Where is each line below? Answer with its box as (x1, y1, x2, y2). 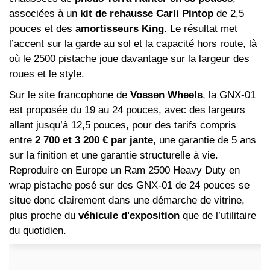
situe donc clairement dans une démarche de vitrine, (9, 195, 245, 207)
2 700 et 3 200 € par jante (35, 134, 153, 146)
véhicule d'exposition (78, 210, 180, 222)
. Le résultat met (164, 23, 237, 35)
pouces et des (9, 23, 75, 35)
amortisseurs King (75, 23, 164, 35)
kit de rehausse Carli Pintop (80, 8, 213, 20)
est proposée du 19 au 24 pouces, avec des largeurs (9, 104, 245, 116)
